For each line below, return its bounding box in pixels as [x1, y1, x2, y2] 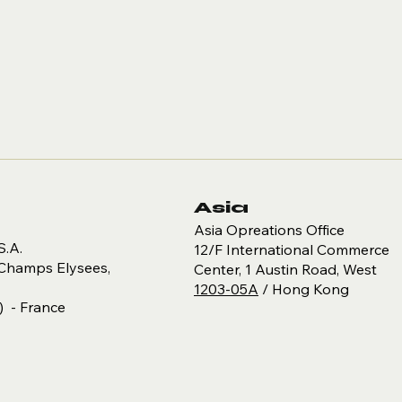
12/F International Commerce [194, 240, 389, 259]
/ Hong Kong [258, 280, 349, 299]
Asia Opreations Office [194, 221, 345, 240]
